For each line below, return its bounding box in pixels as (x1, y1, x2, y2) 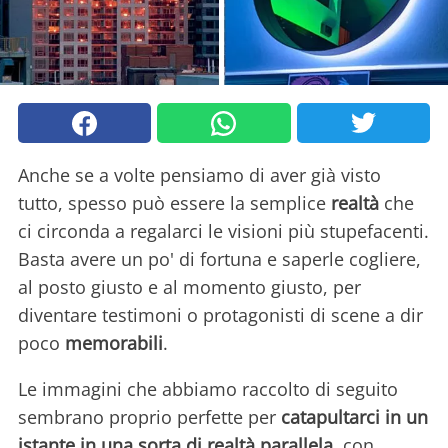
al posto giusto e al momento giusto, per (18, 275, 361, 300)
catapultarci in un (281, 405, 428, 430)
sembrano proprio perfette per (18, 405, 281, 430)
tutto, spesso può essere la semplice (18, 191, 331, 216)
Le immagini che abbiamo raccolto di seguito (18, 377, 398, 402)
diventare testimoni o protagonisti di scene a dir (18, 303, 423, 328)
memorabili (65, 331, 163, 356)
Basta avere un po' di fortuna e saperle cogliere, (18, 247, 421, 272)
